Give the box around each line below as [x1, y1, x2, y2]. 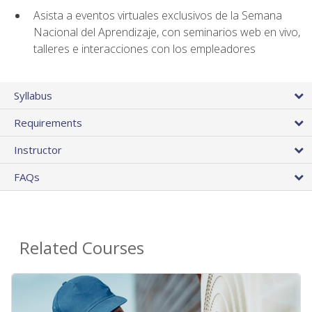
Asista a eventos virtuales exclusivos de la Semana [33, 8, 282, 24]
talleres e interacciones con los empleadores [33, 41, 256, 57]
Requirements [14, 116, 82, 130]
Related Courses [19, 236, 144, 260]
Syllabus [14, 88, 52, 103]
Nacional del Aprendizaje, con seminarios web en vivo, [33, 24, 300, 40]
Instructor [14, 143, 62, 157]
